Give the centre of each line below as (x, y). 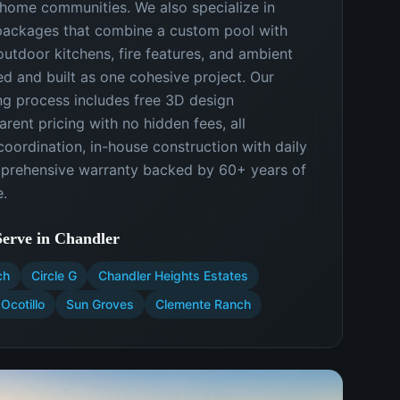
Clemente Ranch (203, 304)
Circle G (54, 275)
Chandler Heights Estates (173, 275)
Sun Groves (100, 304)
